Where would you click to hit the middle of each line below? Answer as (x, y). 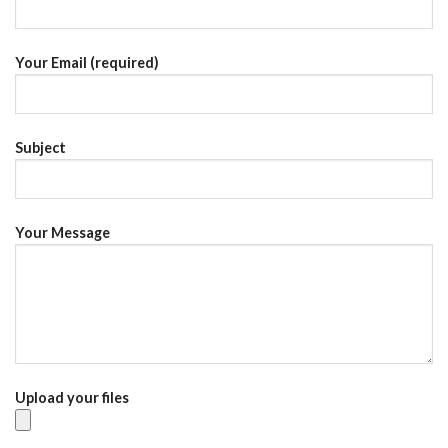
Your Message (62, 232)
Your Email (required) (87, 63)
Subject (40, 147)
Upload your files (72, 397)
